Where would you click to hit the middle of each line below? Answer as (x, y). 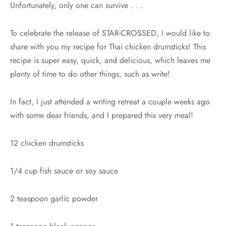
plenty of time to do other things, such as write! (90, 74)
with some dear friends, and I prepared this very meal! (102, 116)
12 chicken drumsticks (47, 143)
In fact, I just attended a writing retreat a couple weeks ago (110, 102)
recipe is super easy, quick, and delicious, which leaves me (110, 61)
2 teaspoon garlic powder (54, 199)
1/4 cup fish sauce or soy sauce (64, 171)
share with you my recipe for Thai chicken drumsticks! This (108, 47)
